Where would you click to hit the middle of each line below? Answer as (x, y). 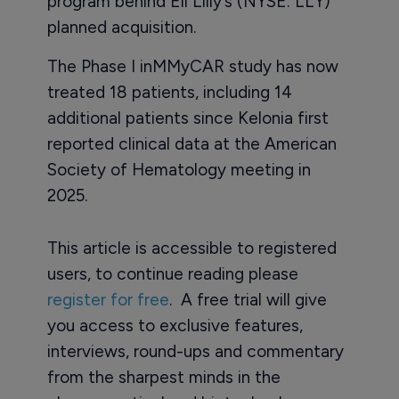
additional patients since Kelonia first (187, 118)
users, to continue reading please (172, 274)
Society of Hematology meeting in (179, 170)
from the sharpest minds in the (163, 378)
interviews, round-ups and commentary (195, 352)
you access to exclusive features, (175, 326)
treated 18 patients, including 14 (169, 93)
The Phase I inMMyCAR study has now (192, 67)
